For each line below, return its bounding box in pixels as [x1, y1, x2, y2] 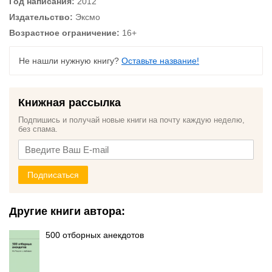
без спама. [18, 124, 58, 134]
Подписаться [27, 170, 79, 180]
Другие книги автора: [9, 205, 125, 217]
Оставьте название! [121, 56, 199, 66]
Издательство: [9, 12, 73, 22]
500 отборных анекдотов [46, 230, 144, 240]
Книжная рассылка [18, 97, 121, 109]
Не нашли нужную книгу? [19, 56, 121, 66]
